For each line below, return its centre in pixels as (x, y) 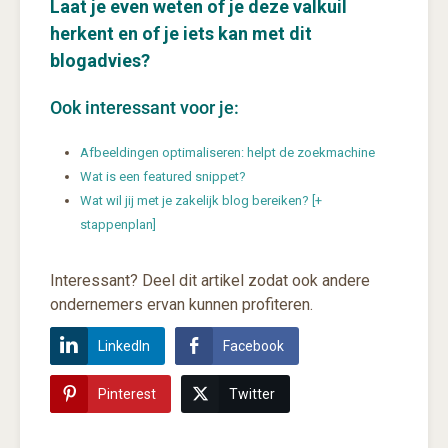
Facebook (253, 346)
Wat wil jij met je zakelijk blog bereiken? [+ (201, 201)
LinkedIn (124, 346)
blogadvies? (100, 61)
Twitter (252, 394)
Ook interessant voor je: (144, 108)
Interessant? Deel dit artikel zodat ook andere (210, 281)
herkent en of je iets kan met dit (181, 34)
